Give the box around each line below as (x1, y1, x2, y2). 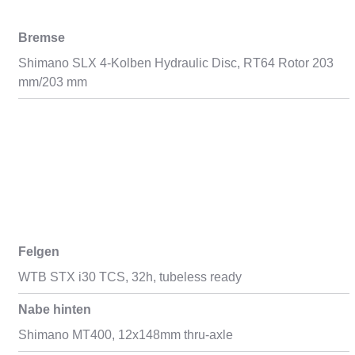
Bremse (17, 31, 65, 44)
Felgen (17, 245, 59, 258)
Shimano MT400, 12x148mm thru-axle (17, 328, 233, 342)
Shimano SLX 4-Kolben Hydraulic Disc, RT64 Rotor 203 (17, 56, 334, 70)
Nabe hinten (17, 303, 91, 316)
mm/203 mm (17, 75, 87, 89)
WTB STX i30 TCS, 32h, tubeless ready (17, 270, 242, 284)
